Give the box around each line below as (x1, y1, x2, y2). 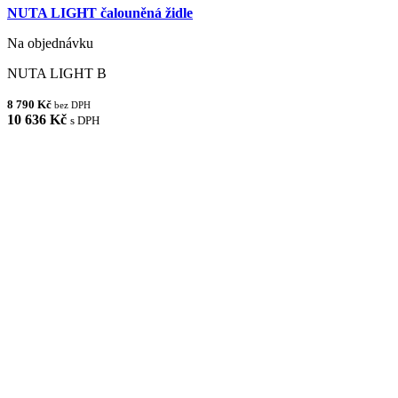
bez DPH (54, 99, 91, 111)
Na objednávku (7, 36, 93, 52)
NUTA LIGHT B (7, 66, 107, 82)
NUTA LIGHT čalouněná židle (7, 5, 193, 21)
